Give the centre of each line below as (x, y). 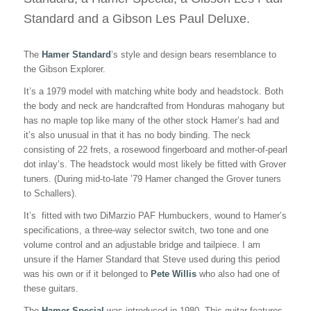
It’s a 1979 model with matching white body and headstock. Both (153, 92)
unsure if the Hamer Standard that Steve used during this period (151, 260)
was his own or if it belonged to (87, 274)
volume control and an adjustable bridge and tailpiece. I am (142, 245)
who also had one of (238, 274)
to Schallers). (50, 194)
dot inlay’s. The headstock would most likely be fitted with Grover (154, 165)
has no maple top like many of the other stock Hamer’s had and (151, 121)
